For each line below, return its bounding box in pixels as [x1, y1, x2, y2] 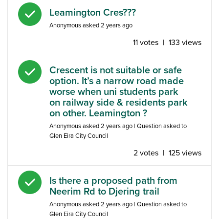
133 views [169, 37, 201, 47]
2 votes [133, 148, 158, 158]
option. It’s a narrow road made [49, 75, 184, 87]
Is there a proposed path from [49, 175, 177, 187]
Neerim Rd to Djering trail [49, 185, 159, 197]
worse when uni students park [49, 86, 178, 98]
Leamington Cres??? [49, 6, 136, 19]
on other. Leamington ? [49, 107, 147, 119]
